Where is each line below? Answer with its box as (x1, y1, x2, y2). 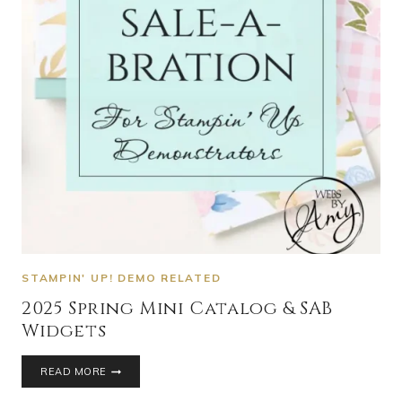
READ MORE (40, 365, 107, 379)
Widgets (22, 319, 107, 344)
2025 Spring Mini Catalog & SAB (22, 296, 334, 321)
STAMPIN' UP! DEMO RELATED (22, 271, 222, 285)
